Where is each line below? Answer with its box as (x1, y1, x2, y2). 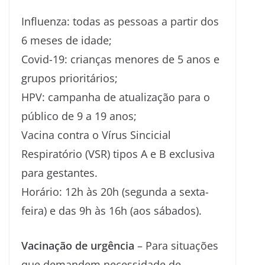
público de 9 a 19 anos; (21, 108, 137, 123)
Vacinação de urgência (21, 238, 137, 253)
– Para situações (137, 238, 218, 253)
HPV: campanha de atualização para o (21, 89, 210, 104)
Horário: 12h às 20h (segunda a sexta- (21, 184, 209, 199)
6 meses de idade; (21, 33, 112, 47)
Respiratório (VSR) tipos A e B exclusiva (21, 146, 215, 161)
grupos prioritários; (21, 70, 118, 85)
